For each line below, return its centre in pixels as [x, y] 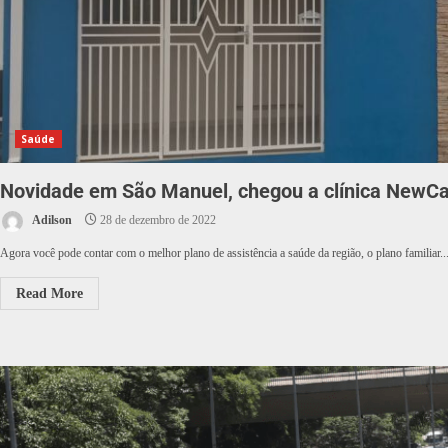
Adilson [51, 220]
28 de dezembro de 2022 [156, 220]
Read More [49, 293]
